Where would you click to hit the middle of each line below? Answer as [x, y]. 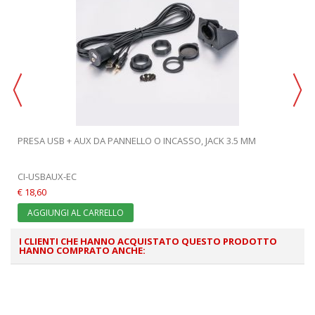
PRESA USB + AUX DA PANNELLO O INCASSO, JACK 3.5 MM [137, 141]
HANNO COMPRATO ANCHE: [82, 251]
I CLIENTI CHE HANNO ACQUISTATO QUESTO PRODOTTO [148, 242]
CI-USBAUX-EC [47, 177]
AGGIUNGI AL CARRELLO [76, 213]
